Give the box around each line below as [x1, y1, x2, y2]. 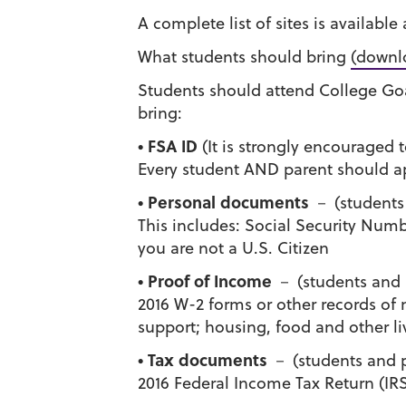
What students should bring [138, 45, 351, 68]
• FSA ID [138, 134, 198, 158]
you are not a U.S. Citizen [138, 237, 329, 259]
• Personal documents [138, 190, 309, 214]
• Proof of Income [138, 269, 272, 293]
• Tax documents [138, 348, 267, 372]
